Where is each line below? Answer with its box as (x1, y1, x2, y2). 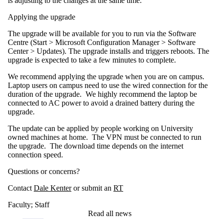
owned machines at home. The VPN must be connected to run (8, 132, 201, 141)
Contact (8, 183, 34, 192)
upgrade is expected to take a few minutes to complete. (8, 55, 176, 64)
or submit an (71, 183, 113, 192)
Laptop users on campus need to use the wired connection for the (8, 81, 208, 89)
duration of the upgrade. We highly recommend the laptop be (8, 89, 197, 98)
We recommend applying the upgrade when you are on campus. (8, 72, 206, 81)
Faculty (8, 200, 31, 209)
